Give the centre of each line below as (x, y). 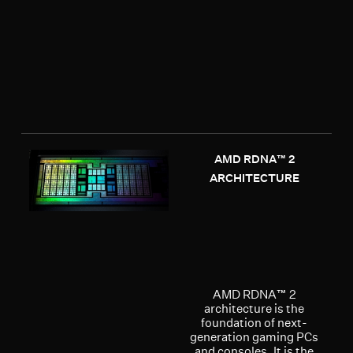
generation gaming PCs (255, 336)
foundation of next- (255, 322)
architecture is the (255, 308)
